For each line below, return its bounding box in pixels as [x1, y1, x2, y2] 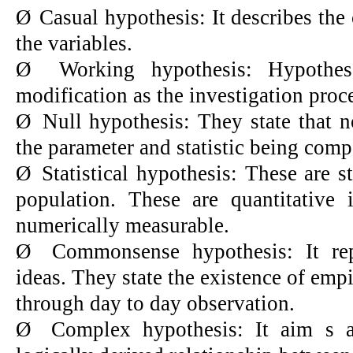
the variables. [16, 31, 132, 55]
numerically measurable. [16, 213, 229, 237]
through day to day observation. [16, 291, 295, 315]
